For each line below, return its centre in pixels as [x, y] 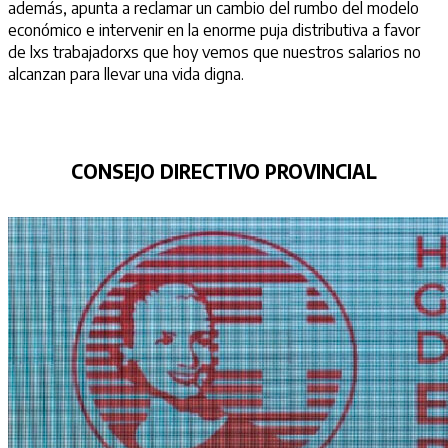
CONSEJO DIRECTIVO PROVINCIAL [224, 171]
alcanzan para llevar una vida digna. [126, 73]
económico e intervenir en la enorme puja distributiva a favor [214, 29]
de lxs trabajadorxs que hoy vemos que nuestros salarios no [214, 51]
